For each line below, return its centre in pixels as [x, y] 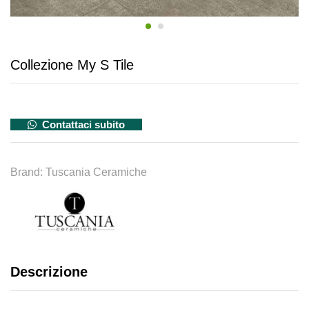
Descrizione [49, 272]
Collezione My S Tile [72, 65]
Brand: [28, 172]
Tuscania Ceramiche [96, 172]
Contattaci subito [82, 125]
